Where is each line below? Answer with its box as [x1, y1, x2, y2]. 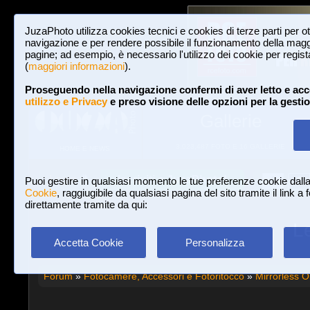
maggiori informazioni [28, 60, 125, 72]
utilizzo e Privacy [25, 95, 107, 107]
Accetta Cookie [54, 237, 123, 248]
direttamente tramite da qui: [25, 199, 147, 210]
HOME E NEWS [60, 145, 110, 153]
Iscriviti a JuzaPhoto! [118, 174, 227, 185]
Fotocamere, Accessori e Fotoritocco [83, 270, 244, 282]
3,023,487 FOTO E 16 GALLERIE [176, 143, 285, 150]
